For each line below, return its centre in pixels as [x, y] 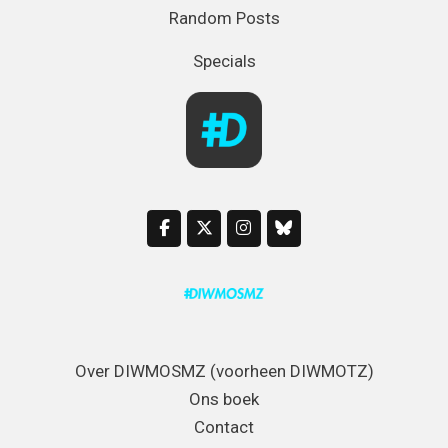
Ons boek [224, 399]
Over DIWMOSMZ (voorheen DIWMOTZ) [224, 371]
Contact [224, 427]
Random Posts [224, 17]
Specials [224, 60]
